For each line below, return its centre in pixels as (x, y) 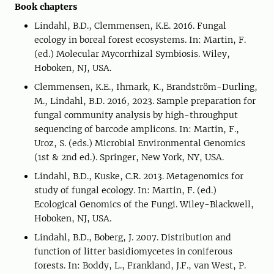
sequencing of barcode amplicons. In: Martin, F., (137, 129)
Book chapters (46, 7)
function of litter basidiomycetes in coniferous (133, 251)
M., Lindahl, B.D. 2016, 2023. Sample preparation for (145, 101)
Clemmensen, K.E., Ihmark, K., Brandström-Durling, (146, 87)
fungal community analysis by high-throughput (136, 115)
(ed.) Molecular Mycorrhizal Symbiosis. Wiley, (132, 54)
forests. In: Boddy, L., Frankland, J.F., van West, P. (140, 265)
